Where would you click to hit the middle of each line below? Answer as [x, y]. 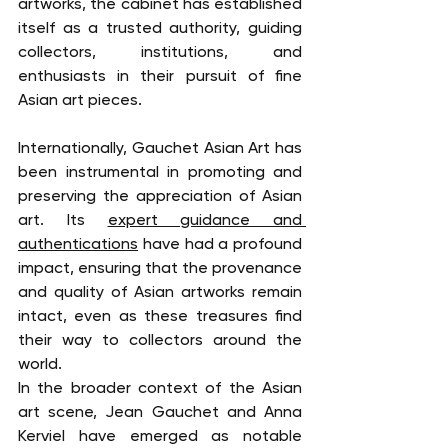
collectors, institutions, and [160, 52]
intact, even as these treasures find [160, 316]
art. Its [63, 220]
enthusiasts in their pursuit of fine [160, 76]
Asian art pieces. [80, 100]
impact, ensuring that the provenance [160, 268]
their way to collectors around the [160, 340]
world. [40, 364]
